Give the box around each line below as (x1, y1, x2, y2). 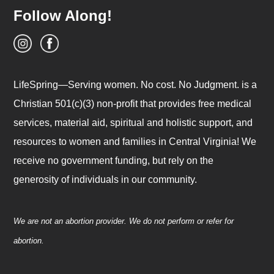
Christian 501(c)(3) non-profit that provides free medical (13, 98, 252, 109)
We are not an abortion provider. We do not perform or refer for (13, 216, 234, 226)
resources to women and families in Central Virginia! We (13, 136, 257, 147)
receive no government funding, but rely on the (13, 155, 214, 166)
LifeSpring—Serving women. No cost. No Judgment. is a (13, 79, 257, 90)
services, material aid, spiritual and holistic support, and (13, 117, 253, 128)
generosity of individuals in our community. (13, 174, 198, 185)
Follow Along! (13, 7, 113, 24)
